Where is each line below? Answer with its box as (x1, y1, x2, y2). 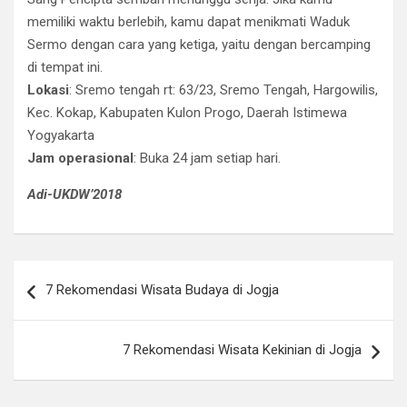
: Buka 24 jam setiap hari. (134, 150, 281, 166)
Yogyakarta (27, 127, 94, 144)
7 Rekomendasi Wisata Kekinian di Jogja (123, 342, 362, 358)
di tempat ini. (27, 59, 103, 75)
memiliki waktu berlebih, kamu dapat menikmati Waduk (27, 14, 350, 30)
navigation (13, 290, 119, 316)
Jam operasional (27, 150, 134, 166)
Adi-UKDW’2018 (27, 186, 122, 203)
